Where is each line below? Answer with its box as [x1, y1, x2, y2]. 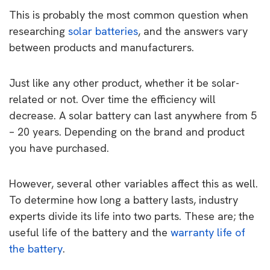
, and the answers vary [138, 24, 248, 38]
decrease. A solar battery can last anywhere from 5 [9, 108, 257, 122]
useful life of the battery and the [9, 225, 171, 239]
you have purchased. [9, 140, 109, 155]
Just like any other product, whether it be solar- [9, 75, 239, 90]
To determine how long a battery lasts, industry [9, 192, 238, 207]
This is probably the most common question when [9, 7, 248, 22]
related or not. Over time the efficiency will [9, 92, 216, 106]
